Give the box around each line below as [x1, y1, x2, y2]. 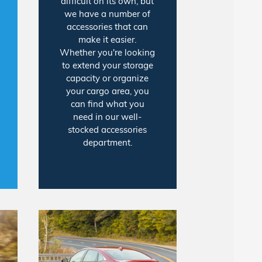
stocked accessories [68, 124, 147, 136]
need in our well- [73, 111, 142, 123]
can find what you [70, 98, 144, 110]
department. [82, 137, 132, 149]
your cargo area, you [65, 85, 149, 97]
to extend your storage [61, 60, 153, 71]
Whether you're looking [60, 47, 156, 58]
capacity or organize [66, 73, 149, 84]
